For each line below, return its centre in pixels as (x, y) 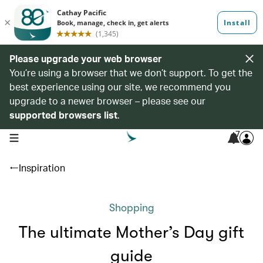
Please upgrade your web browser (86, 58)
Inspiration (42, 168)
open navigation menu (46, 137)
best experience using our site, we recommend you (120, 87)
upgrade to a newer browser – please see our (107, 101)
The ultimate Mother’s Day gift (131, 232)
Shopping (131, 208)
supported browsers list (63, 115)
